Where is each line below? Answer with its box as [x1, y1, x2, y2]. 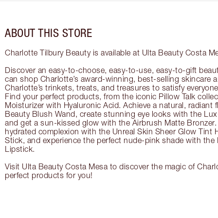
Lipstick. [5, 145, 35, 154]
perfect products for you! [5, 171, 93, 180]
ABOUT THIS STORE [5, 26, 92, 40]
